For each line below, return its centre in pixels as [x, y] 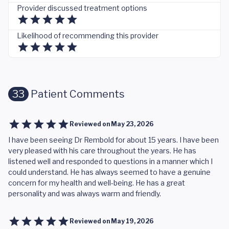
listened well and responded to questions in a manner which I [110, 161]
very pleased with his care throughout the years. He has [102, 151]
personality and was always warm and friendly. [85, 193]
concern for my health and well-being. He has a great [97, 183]
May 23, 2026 [132, 124]
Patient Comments [77, 94]
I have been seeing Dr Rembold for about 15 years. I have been [113, 140]
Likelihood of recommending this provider [88, 36]
